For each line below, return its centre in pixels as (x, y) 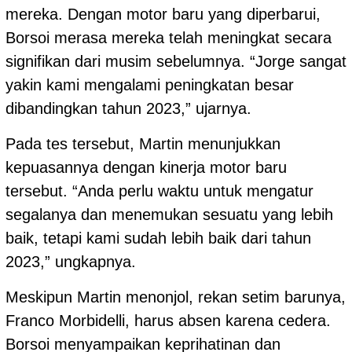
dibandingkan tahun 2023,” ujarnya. (128, 109)
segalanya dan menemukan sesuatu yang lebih (169, 215)
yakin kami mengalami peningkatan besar (150, 85)
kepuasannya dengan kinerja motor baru (146, 168)
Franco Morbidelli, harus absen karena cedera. (168, 321)
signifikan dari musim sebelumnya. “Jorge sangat (176, 62)
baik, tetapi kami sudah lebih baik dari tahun (158, 238)
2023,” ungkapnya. (71, 262)
